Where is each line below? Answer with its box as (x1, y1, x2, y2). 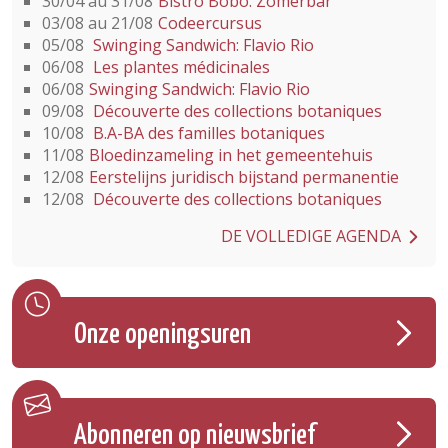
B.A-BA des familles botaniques (89, 122, 325, 144)
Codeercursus (158, 12, 262, 34)
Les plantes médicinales (89, 56, 270, 78)
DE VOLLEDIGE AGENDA (221, 225, 401, 247)
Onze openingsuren (74, 321, 251, 349)
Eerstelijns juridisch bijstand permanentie (89, 166, 399, 188)
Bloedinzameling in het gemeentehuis (89, 144, 373, 166)
